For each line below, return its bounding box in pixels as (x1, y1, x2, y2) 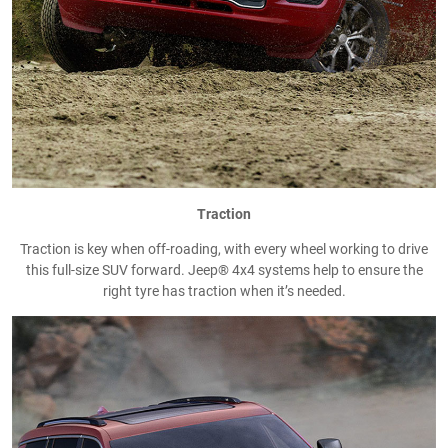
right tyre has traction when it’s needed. (102, 282, 346, 299)
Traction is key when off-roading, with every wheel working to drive (20, 240, 428, 257)
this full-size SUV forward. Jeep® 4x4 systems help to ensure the (25, 261, 423, 278)
